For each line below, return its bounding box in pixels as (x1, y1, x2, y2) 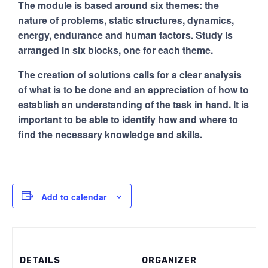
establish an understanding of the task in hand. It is (18, 97, 249, 111)
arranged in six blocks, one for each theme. (18, 42, 213, 57)
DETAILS (20, 255, 61, 266)
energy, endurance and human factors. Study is (18, 28, 233, 42)
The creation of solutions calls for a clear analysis (18, 67, 242, 81)
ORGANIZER (142, 255, 197, 266)
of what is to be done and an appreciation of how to (18, 82, 249, 96)
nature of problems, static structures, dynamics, (18, 13, 234, 27)
